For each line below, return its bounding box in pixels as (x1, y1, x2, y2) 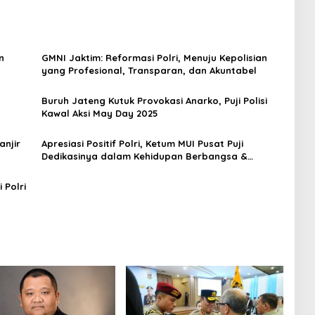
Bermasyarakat (41, 163, 115, 175)
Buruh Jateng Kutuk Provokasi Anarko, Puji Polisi (41, 95, 267, 107)
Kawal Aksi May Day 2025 (41, 108, 158, 120)
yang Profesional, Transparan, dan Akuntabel (41, 65, 257, 77)
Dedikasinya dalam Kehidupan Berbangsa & (41, 150, 247, 162)
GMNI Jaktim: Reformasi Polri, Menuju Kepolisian (41, 52, 267, 64)
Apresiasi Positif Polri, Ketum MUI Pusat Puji (41, 138, 243, 150)
